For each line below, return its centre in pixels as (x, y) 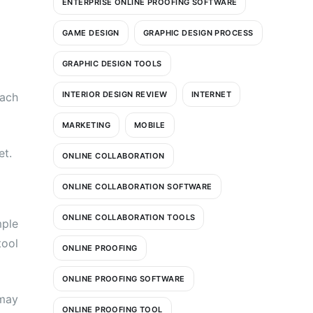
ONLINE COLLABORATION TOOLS (129, 217)
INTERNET (211, 94)
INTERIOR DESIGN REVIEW (115, 94)
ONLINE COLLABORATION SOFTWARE (137, 186)
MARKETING (86, 125)
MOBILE (150, 125)
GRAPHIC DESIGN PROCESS (198, 32)
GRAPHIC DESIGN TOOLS (112, 63)
